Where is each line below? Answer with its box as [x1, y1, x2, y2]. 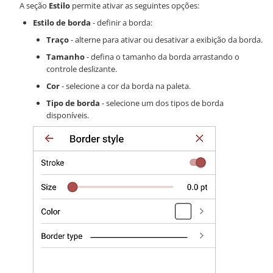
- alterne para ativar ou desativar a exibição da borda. [69, 34, 263, 45]
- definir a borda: [91, 16, 152, 28]
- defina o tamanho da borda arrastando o [85, 51, 239, 62]
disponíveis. [46, 109, 89, 121]
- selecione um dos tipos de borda [100, 97, 224, 108]
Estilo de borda [33, 16, 91, 28]
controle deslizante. [46, 63, 117, 74]
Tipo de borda [46, 97, 100, 108]
